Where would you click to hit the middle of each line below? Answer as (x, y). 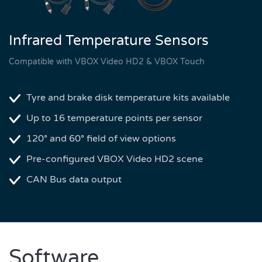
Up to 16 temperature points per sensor (114, 118)
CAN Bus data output (74, 180)
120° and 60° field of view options (101, 139)
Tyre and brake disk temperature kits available (128, 98)
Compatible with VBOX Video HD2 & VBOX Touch (107, 62)
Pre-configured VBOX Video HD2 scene (115, 159)
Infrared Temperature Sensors (109, 41)
